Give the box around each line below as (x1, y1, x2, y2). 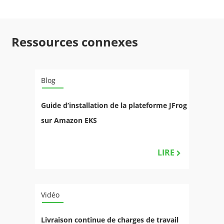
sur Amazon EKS (41, 115, 97, 125)
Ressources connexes (11, 33, 138, 50)
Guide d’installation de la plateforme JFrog (41, 100, 187, 110)
